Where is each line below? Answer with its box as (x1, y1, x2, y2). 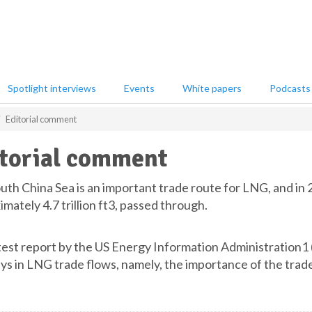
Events (124, 82, 155, 94)
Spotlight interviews (8, 82, 96, 94)
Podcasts (270, 82, 311, 94)
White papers (182, 82, 242, 94)
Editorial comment (6, 114, 77, 125)
